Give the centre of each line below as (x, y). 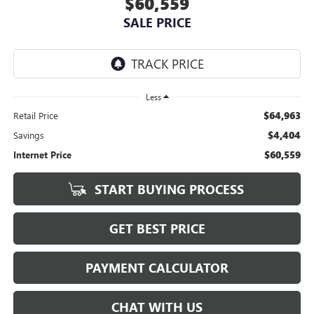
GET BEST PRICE (157, 228)
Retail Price (35, 115)
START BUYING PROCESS (168, 189)
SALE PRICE (157, 22)
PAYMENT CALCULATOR (157, 267)
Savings (28, 135)
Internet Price (42, 154)
